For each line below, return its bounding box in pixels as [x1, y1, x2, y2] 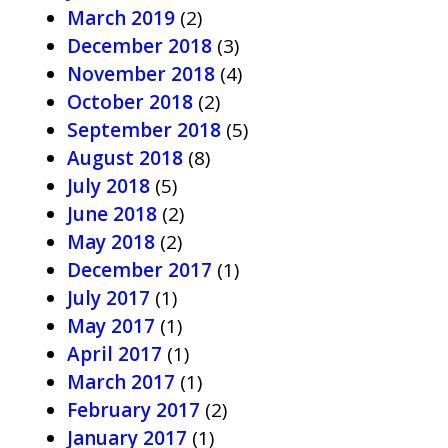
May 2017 [67, 313, 155, 339]
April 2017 [67, 341, 162, 367]
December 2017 [67, 257, 212, 283]
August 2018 [67, 145, 183, 171]
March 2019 [67, 5, 175, 31]
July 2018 [67, 173, 150, 199]
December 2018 [67, 33, 212, 59]
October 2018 [67, 89, 193, 115]
